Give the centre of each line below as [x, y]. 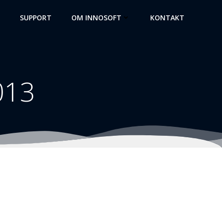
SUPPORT [36, 17]
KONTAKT [167, 17]
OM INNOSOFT [96, 17]
